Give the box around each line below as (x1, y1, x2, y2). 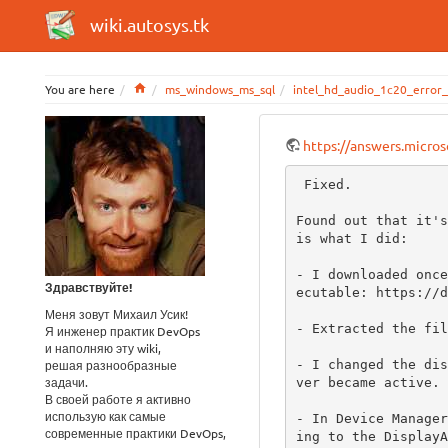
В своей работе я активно (45, 390, 191, 407)
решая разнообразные (45, 356, 177, 373)
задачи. (45, 373, 88, 390)
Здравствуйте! (45, 278, 132, 295)
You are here (45, 81, 115, 97)
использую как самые (45, 407, 166, 424)
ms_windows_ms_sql (165, 81, 276, 97)
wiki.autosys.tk (90, 14, 209, 35)
